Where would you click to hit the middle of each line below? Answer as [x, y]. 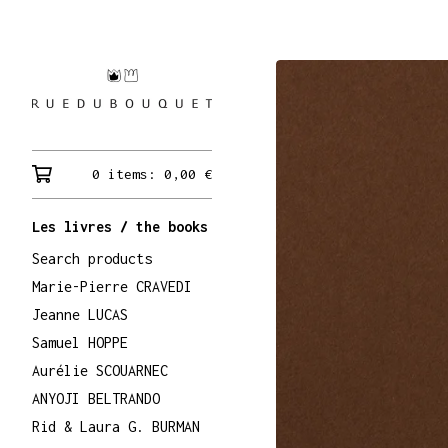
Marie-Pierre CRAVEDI [112, 286]
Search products [92, 258]
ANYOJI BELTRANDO [96, 398]
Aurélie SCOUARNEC [100, 370]
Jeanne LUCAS [80, 314]
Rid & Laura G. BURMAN [116, 426]
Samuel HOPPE [80, 342]
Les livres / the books [120, 226]
